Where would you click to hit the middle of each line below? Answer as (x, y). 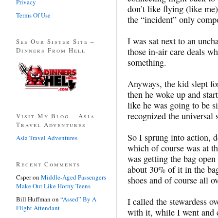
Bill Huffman (33, 199)
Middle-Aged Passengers (73, 177)
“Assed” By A (78, 199)
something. (147, 62)
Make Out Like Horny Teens (53, 186)
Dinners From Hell (51, 50)
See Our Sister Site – (55, 41)
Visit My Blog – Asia (55, 116)
